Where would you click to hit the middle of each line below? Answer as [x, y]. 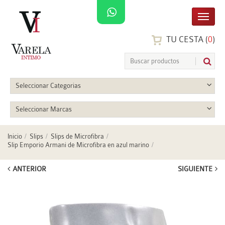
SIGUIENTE [195, 169]
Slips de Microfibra [77, 137]
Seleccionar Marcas [44, 109]
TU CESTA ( [186, 40]
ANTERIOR [29, 169]
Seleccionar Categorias [48, 86]
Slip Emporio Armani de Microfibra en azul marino [78, 145]
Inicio [15, 137]
